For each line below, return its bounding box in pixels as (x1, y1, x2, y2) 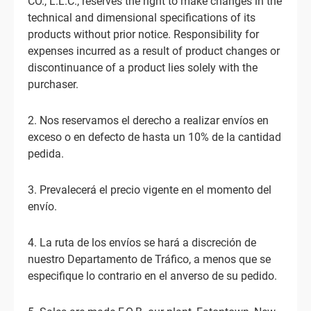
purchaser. (28, 78, 78, 91)
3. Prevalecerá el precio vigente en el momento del (28, 183, 271, 196)
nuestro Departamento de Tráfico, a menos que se (28, 253, 271, 266)
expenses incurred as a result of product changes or (28, 44, 280, 58)
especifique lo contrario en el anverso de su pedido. (28, 269, 277, 283)
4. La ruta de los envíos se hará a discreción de (28, 236, 256, 249)
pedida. (28, 147, 64, 160)
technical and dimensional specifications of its (28, 11, 255, 24)
